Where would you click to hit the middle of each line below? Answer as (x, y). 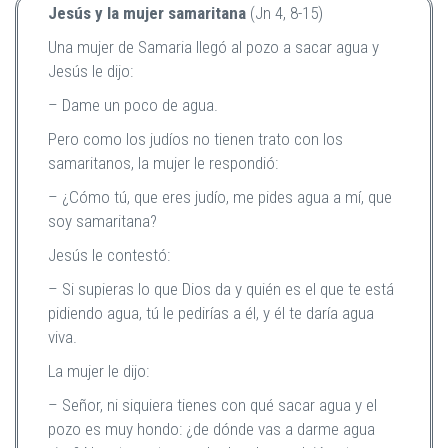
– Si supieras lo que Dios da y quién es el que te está (221, 289)
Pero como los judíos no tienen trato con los (195, 139)
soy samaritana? (102, 221)
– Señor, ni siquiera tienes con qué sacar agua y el (212, 405)
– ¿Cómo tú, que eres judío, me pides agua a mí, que (220, 197)
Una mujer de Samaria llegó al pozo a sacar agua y (213, 47)
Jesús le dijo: (90, 71)
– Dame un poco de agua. (133, 105)
